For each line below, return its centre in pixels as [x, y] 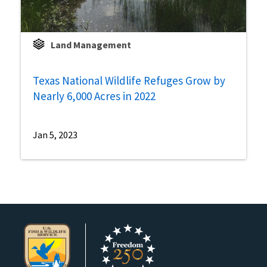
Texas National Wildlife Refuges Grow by [129, 81]
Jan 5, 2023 [55, 135]
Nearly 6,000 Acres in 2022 [94, 96]
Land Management [91, 45]
